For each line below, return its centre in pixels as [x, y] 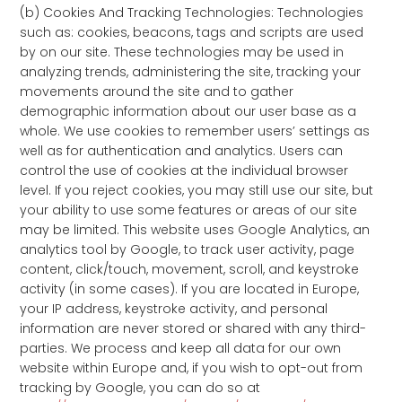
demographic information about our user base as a [188, 111]
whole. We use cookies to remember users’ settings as [195, 131]
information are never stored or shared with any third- [193, 328]
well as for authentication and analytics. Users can [182, 151]
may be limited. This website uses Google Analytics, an [195, 230]
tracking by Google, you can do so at [140, 388]
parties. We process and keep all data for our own [181, 348]
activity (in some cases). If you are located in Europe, [190, 289]
